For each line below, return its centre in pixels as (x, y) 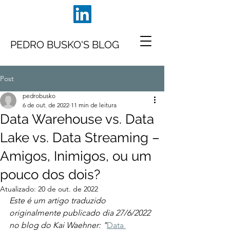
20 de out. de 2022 (68, 189)
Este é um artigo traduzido (59, 200)
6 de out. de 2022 (46, 105)
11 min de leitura (94, 105)
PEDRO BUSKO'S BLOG (65, 45)
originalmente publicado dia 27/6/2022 (81, 213)
